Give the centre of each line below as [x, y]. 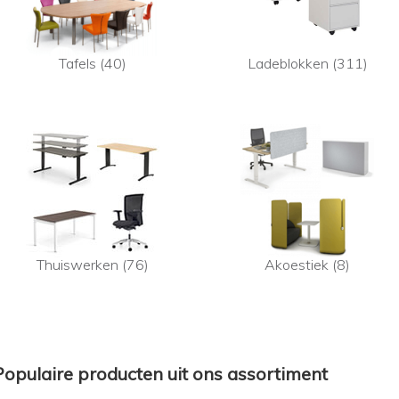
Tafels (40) [93, 64]
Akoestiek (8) [308, 265]
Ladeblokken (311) [307, 64]
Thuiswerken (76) [93, 265]
